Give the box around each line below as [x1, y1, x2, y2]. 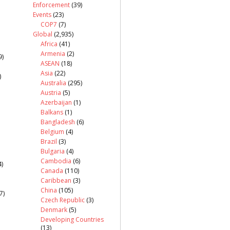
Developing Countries [41, 215, 104, 224]
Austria [41, 88, 61, 97]
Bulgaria [41, 146, 65, 156]
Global [33, 29, 52, 39]
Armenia [41, 49, 65, 58]
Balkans [41, 107, 63, 117]
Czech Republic [41, 195, 85, 204]
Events [33, 10, 51, 19]
